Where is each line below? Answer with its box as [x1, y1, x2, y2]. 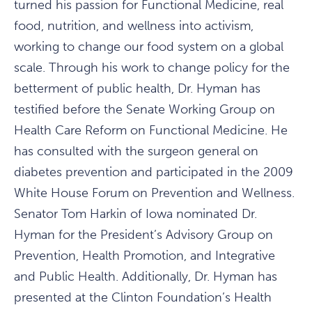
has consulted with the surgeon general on [14, 143, 258, 159]
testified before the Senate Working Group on [14, 102, 275, 117]
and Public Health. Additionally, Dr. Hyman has [14, 269, 277, 284]
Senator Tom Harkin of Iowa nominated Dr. [14, 206, 257, 221]
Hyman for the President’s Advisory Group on [14, 227, 273, 242]
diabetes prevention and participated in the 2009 [14, 164, 293, 180]
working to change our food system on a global [14, 39, 283, 54]
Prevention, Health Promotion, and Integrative [14, 248, 275, 263]
